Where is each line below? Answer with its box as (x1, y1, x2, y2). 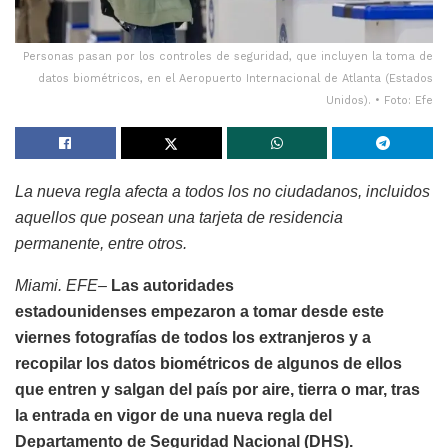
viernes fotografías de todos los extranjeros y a (15, 328, 371, 346)
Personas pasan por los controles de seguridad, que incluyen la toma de (23, 49, 433, 63)
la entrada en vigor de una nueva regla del (15, 406, 332, 424)
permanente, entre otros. (15, 234, 187, 252)
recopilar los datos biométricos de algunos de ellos (15, 354, 402, 372)
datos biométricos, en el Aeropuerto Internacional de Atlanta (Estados (38, 71, 433, 85)
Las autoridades (111, 276, 234, 294)
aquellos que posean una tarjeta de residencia (15, 208, 343, 226)
